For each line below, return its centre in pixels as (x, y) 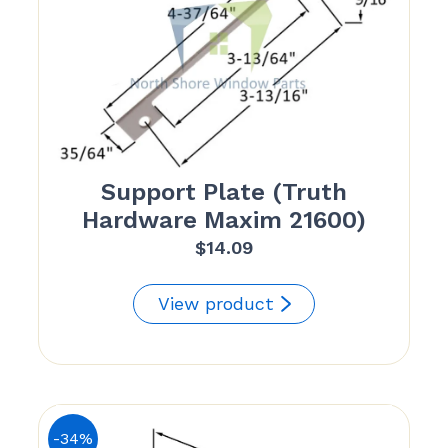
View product (216, 304)
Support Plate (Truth (224, 192)
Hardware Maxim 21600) (224, 220)
